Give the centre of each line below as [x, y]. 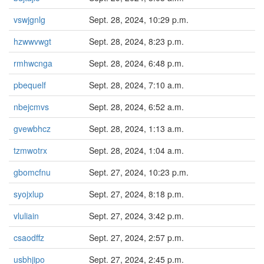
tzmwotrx [30, 150]
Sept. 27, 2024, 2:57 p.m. [136, 237]
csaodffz [29, 237]
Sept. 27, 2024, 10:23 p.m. [139, 172]
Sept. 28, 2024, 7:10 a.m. [136, 85]
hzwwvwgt [32, 41]
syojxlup [29, 194]
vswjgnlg [29, 19]
